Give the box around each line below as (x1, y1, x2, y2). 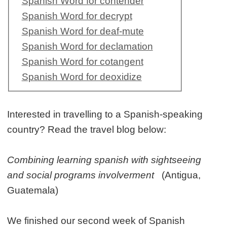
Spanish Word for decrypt (21, 11, 132, 22)
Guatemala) (7, 185, 59, 196)
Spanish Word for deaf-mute (21, 26, 144, 37)
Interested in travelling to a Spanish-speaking (7, 109, 203, 120)
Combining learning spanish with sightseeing (7, 155, 202, 166)
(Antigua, (157, 170, 201, 181)
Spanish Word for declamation (21, 41, 153, 52)
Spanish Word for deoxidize (21, 71, 142, 83)
